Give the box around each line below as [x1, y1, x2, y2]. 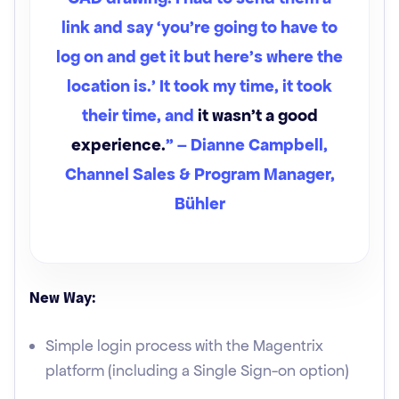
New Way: [29, 288, 96, 307]
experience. [71, 134, 166, 156]
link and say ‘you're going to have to [61, 16, 338, 38]
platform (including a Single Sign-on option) [45, 361, 349, 380]
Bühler [174, 192, 225, 215]
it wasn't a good [193, 104, 318, 126]
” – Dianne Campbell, [166, 134, 328, 156]
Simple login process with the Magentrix [45, 336, 323, 355]
